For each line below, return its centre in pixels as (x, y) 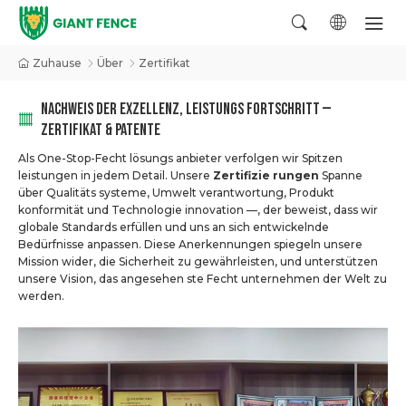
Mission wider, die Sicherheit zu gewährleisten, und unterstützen (198, 261)
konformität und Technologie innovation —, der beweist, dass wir (198, 210)
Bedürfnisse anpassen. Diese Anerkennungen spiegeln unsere (190, 244)
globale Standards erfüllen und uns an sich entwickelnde (174, 227)
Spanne (341, 175)
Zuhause (57, 63)
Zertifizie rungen (266, 175)
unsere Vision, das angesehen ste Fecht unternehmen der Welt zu (203, 279)
